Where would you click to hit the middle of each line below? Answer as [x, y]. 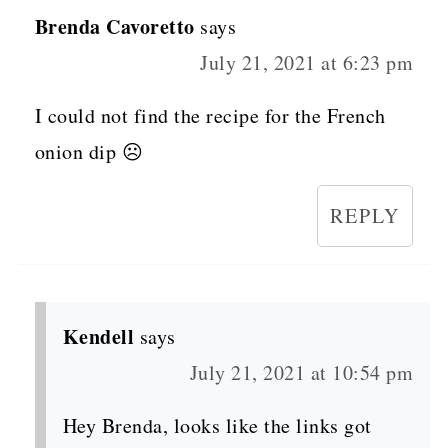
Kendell [98, 336]
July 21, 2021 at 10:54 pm [301, 372]
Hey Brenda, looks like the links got [217, 425]
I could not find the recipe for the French [210, 115]
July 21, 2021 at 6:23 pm [307, 62]
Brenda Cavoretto [114, 26]
